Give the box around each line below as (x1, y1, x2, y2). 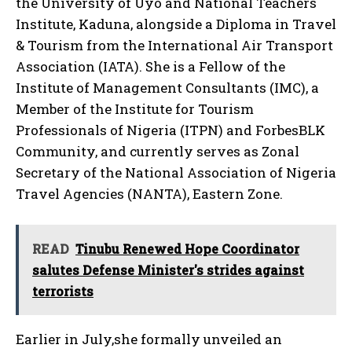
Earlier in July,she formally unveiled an (16, 329, 282, 348)
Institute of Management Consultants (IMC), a (16, 78, 319, 97)
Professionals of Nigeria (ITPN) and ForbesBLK (16, 120, 325, 139)
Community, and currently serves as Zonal (16, 141, 299, 160)
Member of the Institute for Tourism (16, 99, 254, 118)
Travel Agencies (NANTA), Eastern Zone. (16, 184, 283, 203)
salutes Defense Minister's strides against (32, 261, 304, 278)
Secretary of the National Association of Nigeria (16, 163, 336, 181)
